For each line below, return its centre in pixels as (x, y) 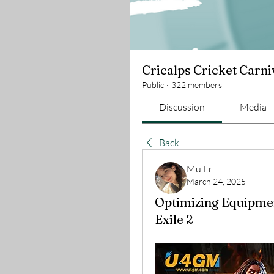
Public (153, 85)
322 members (197, 85)
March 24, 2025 (216, 181)
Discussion (182, 107)
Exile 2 (174, 219)
